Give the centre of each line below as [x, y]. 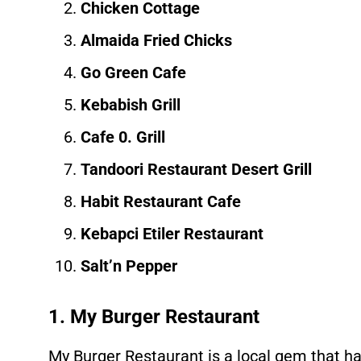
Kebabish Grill [131, 105]
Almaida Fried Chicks [156, 41]
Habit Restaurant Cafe [161, 202]
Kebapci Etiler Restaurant [172, 234]
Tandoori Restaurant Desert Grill [196, 170]
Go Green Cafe [133, 73]
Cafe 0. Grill [123, 137]
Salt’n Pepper [129, 266]
